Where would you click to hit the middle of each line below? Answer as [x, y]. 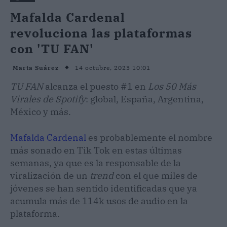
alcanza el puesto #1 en [97, 86]
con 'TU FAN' [52, 48]
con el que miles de [157, 175]
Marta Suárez [36, 68]
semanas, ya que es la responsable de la [96, 163]
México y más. [41, 111]
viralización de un [50, 175]
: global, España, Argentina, [145, 99]
